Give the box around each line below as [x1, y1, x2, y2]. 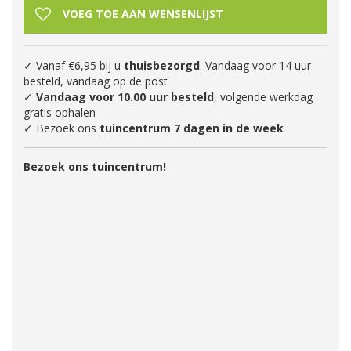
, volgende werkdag [214, 89, 313, 104]
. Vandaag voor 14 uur [200, 58, 311, 73]
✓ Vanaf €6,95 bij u [24, 58, 124, 73]
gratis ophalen [24, 105, 96, 120]
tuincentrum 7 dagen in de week [100, 121, 284, 136]
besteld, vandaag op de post [24, 74, 168, 89]
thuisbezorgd [124, 58, 200, 73]
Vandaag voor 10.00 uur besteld [36, 89, 214, 104]
